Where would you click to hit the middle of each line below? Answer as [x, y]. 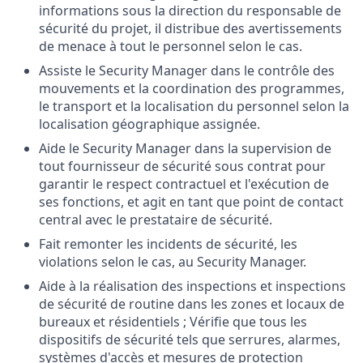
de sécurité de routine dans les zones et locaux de [192, 304]
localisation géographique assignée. [149, 124]
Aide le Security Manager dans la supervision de [185, 148]
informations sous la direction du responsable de [190, 11]
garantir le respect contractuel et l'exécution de [184, 184]
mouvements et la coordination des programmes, [192, 88]
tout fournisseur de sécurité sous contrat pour [182, 166]
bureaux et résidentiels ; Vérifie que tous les [173, 322]
